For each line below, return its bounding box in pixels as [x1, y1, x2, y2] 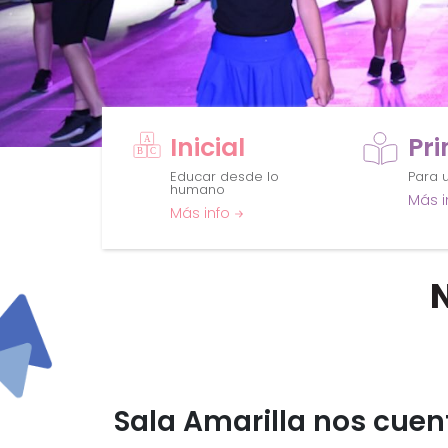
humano [169, 179, 225, 199]
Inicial [169, 129, 245, 165]
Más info [169, 202, 234, 223]
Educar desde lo [169, 166, 279, 186]
